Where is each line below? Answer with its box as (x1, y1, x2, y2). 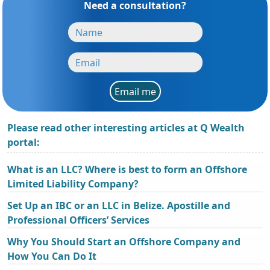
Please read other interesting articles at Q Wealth (7, 121, 245, 135)
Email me (114, 84, 156, 98)
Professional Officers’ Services (7, 213, 149, 227)
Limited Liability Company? (7, 177, 139, 191)
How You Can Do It (7, 250, 96, 263)
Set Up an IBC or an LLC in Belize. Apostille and (7, 199, 230, 213)
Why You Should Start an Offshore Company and (7, 235, 240, 249)
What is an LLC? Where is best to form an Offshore (7, 163, 247, 177)
